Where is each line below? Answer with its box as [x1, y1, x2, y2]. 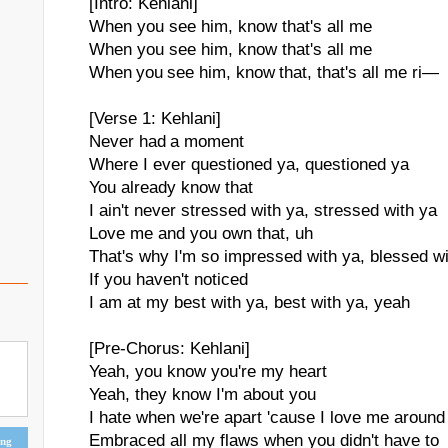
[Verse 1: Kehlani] [89, 109, 221, 128]
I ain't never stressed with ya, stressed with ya [89, 201, 437, 220]
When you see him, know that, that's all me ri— [89, 63, 439, 82]
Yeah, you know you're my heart [89, 362, 327, 381]
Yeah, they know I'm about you [89, 385, 316, 404]
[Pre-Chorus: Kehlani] [89, 339, 250, 358]
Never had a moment [89, 132, 244, 151]
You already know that [89, 178, 253, 197]
